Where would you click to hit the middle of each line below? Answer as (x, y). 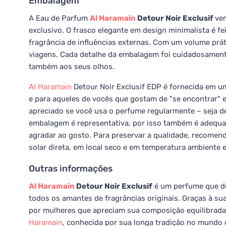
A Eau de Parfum (59, 18)
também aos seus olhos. (72, 67)
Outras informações (71, 168)
